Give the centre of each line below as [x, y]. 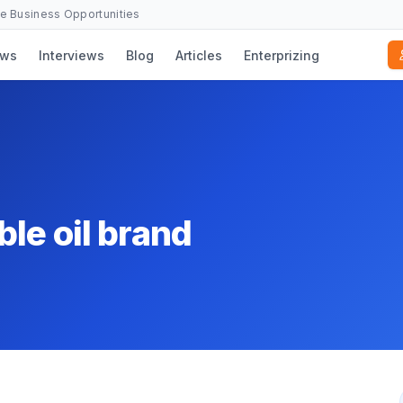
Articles [198, 55]
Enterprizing [281, 55]
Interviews [71, 55]
